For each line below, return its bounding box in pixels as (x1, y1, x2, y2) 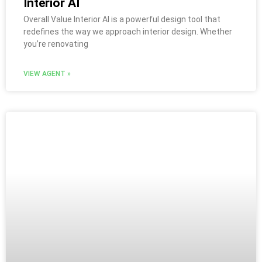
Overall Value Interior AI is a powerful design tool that (23, 15, 220, 24)
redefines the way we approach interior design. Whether (23, 27, 232, 36)
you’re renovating (23, 39, 88, 49)
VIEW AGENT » (23, 70, 71, 78)
